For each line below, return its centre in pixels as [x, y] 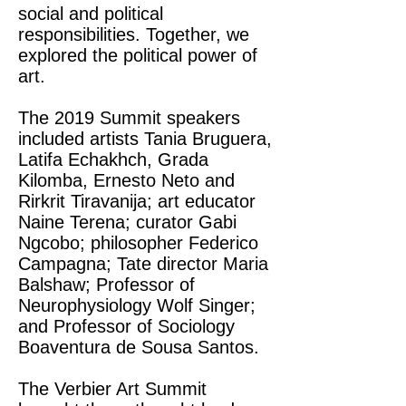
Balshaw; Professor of [106, 285]
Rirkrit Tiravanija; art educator [137, 201]
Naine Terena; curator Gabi [127, 222]
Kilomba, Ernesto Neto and [126, 180]
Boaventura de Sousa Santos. [139, 347]
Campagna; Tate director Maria [143, 264]
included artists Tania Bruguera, [145, 139]
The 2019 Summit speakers [129, 118]
